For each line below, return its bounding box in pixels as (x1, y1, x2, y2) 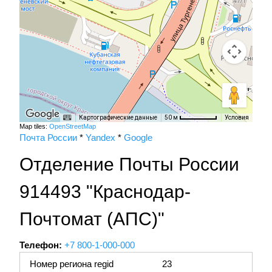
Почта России (19, 132, 77, 143)
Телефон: (19, 240, 62, 251)
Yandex (86, 132, 115, 143)
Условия (225, 114, 249, 121)
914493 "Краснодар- (19, 182, 191, 202)
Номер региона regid (30, 259, 114, 270)
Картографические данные (79, 114, 157, 121)
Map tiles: (19, 123, 49, 131)
